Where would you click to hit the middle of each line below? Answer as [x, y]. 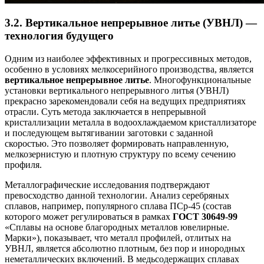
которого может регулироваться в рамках [89, 216]
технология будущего [59, 36]
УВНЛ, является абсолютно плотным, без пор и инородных [125, 248]
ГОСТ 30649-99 [205, 216]
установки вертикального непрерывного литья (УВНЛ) [117, 90]
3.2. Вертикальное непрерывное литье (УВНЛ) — [131, 23]
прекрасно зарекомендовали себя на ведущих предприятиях [125, 101]
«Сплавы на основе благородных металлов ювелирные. [117, 227]
